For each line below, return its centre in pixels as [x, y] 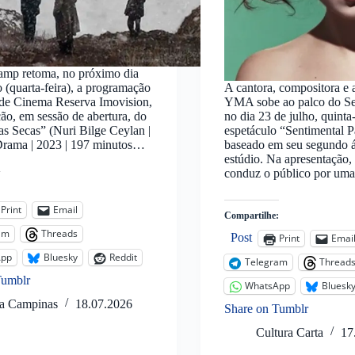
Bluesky [61, 258]
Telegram [266, 262]
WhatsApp [267, 286]
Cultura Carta [289, 332]
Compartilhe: [251, 215]
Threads [60, 234]
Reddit [124, 258]
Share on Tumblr [266, 308]
